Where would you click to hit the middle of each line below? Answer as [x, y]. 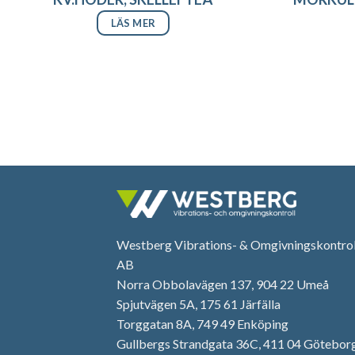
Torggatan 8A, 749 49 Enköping [202, 324]
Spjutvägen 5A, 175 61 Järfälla [198, 304]
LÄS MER [133, 23]
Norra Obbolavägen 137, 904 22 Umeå [223, 284]
